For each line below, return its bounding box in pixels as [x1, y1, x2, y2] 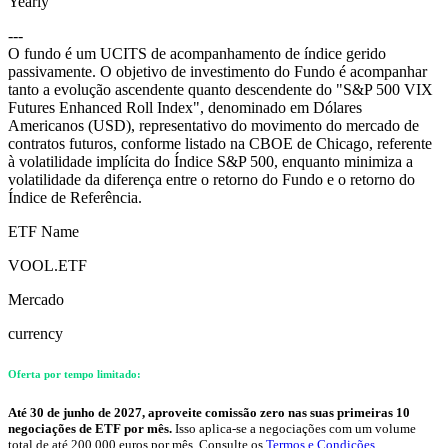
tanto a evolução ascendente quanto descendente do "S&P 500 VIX [8, 81, 433, 99]
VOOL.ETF [8, 257, 87, 275]
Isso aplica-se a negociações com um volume [172, 421, 416, 437]
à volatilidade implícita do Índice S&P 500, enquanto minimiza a [8, 153, 413, 171]
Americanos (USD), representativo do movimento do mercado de [8, 117, 419, 135]
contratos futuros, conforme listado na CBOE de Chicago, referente [8, 135, 432, 153]
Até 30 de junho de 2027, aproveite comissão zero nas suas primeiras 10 [8, 405, 410, 421]
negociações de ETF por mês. [8, 421, 172, 437]
